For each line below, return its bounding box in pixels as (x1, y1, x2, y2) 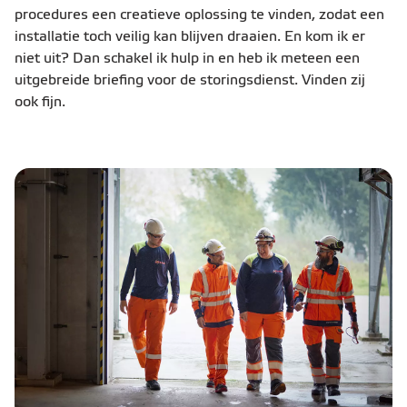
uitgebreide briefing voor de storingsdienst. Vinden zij (15, 73, 365, 88)
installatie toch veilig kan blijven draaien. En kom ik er (15, 29, 365, 45)
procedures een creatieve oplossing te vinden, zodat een (15, 7, 384, 23)
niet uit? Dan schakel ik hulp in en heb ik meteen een (15, 51, 360, 66)
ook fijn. (15, 94, 65, 110)
